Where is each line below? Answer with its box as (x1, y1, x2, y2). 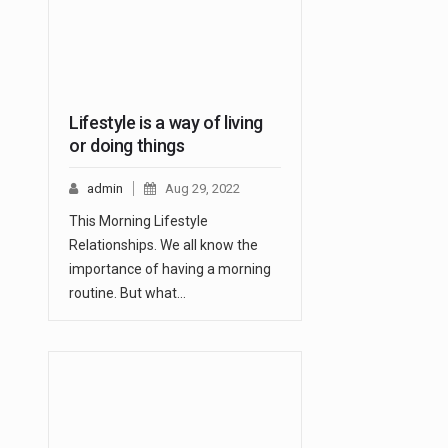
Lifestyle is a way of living (69, 112, 263, 134)
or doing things (69, 135, 185, 157)
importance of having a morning (69, 261, 271, 278)
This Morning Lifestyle (69, 213, 208, 230)
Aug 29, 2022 (165, 181, 240, 197)
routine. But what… (69, 285, 186, 302)
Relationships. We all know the (69, 237, 258, 254)
